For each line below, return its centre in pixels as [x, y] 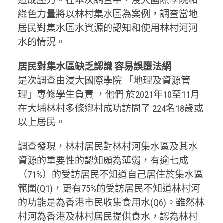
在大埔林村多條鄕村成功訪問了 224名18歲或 [110, 108]
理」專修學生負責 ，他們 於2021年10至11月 [109, 94]
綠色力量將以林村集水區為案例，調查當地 [108, 14]
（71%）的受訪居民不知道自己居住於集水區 [110, 174]
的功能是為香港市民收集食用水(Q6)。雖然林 [111, 202]
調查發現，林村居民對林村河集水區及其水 [108, 146]
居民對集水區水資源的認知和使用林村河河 [108, 28]
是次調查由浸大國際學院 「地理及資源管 [104, 80]
